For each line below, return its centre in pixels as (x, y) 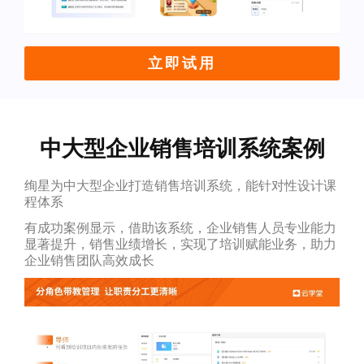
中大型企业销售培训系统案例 (182, 147)
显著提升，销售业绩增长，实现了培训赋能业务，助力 (180, 244)
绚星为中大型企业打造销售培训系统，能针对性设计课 (180, 185)
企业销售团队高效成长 (89, 260)
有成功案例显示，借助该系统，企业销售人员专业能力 (180, 227)
